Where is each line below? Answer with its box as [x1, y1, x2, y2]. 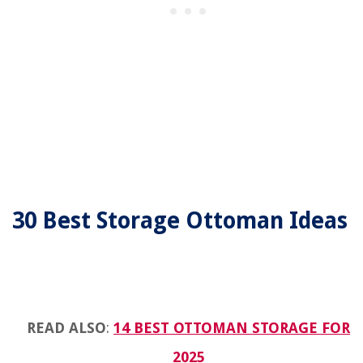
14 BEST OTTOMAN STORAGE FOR [113, 319, 350, 337]
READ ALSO [27, 319, 106, 337]
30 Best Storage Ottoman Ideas [12, 207, 353, 235]
